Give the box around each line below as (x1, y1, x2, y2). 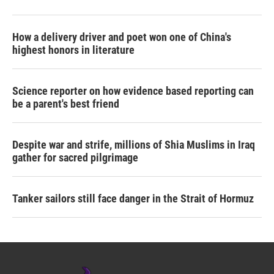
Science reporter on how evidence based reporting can (12, 84, 254, 97)
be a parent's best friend (12, 97, 119, 110)
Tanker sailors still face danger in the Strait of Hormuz (12, 191, 254, 205)
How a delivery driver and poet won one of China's (12, 30, 231, 43)
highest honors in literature (12, 43, 135, 56)
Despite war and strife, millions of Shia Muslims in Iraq (12, 138, 255, 151)
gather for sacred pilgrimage (12, 150, 138, 164)
